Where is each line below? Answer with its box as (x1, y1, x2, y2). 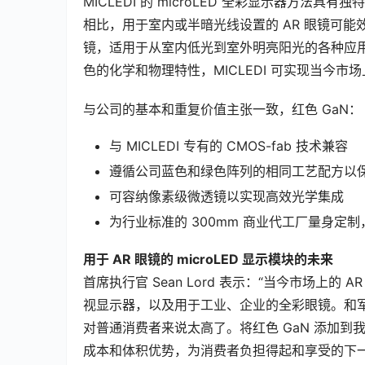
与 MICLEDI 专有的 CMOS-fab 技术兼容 (109, 137, 348, 154)
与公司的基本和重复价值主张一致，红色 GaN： (83, 100, 362, 117)
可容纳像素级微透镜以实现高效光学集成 (109, 187, 344, 204)
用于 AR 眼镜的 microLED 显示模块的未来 (83, 250, 333, 267)
